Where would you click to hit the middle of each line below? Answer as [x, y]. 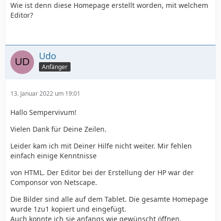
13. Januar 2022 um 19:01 [45, 93]
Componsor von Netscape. [54, 182]
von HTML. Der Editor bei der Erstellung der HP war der [102, 172]
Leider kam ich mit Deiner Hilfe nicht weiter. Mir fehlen [101, 146]
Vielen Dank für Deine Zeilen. [58, 129]
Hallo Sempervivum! [43, 112]
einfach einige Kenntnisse [54, 155]
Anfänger [55, 67]
